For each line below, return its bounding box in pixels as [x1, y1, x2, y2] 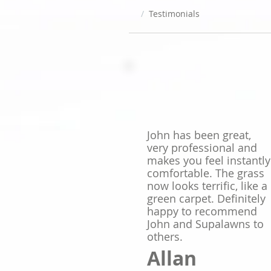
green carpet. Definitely [147, 191, 266, 206]
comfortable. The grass [147, 166, 264, 180]
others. [147, 229, 183, 244]
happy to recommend [147, 204, 257, 218]
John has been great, [147, 128, 251, 142]
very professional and [147, 140, 257, 155]
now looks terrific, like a [147, 178, 267, 193]
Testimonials [144, 8, 200, 19]
